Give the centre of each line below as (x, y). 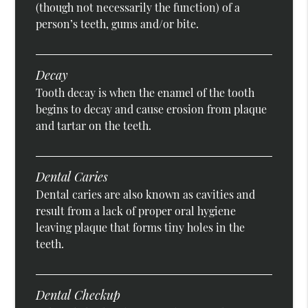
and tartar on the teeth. (94, 126)
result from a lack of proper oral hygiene (136, 211)
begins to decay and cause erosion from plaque (152, 109)
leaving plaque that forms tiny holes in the (141, 228)
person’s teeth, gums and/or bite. (118, 24)
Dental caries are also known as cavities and (146, 195)
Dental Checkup (78, 295)
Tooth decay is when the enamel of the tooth (145, 93)
